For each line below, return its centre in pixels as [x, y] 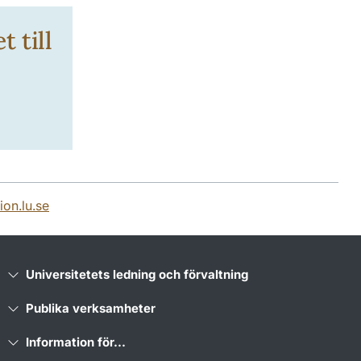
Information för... [76, 342]
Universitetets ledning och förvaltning [137, 274]
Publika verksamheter [91, 308]
